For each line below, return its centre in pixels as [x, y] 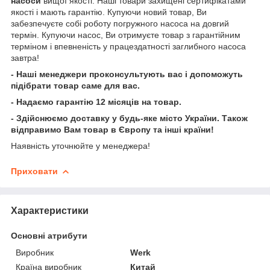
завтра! [25, 58]
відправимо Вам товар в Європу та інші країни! [112, 129]
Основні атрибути [49, 235]
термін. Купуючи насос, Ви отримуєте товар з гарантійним [126, 35]
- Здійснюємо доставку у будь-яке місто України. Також [129, 118]
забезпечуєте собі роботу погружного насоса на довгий [120, 23]
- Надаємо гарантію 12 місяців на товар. [96, 102]
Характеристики [50, 210]
